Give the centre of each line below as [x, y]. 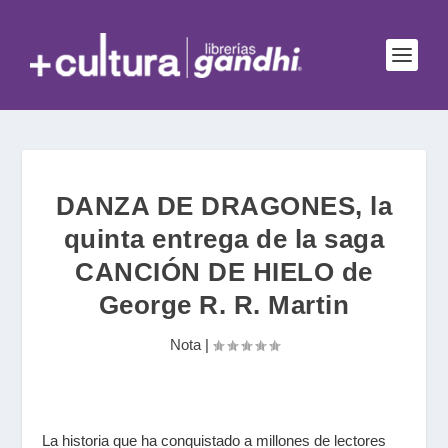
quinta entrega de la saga [224, 239]
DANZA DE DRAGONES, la [224, 206]
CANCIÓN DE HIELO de [224, 272]
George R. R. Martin [224, 305]
